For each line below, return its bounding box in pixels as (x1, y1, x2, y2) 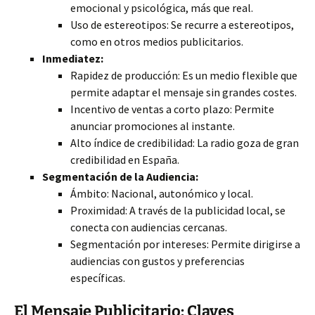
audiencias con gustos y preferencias (70, 254, 245, 268)
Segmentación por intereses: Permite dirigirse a (70, 237, 300, 251)
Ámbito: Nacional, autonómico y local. (70, 186, 253, 200)
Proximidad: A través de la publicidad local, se (70, 203, 285, 217)
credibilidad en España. (70, 153, 179, 167)
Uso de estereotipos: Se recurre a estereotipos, (70, 18, 294, 32)
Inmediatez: (42, 51, 103, 65)
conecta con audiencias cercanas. (70, 220, 227, 234)
